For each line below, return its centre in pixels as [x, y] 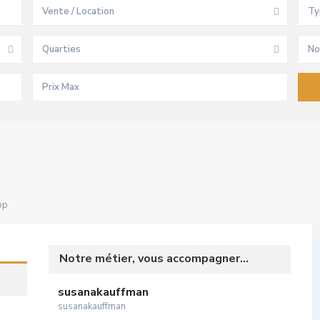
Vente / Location [79, 11]
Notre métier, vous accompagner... [154, 259]
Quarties [62, 49]
